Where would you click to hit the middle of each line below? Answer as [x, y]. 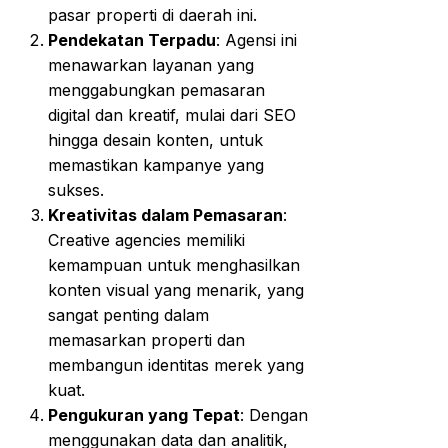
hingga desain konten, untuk [155, 139]
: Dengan [274, 414]
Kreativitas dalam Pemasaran [165, 214]
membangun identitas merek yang [176, 364]
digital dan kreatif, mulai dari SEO [172, 114]
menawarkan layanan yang [151, 64]
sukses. [76, 189]
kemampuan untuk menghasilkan [174, 264]
